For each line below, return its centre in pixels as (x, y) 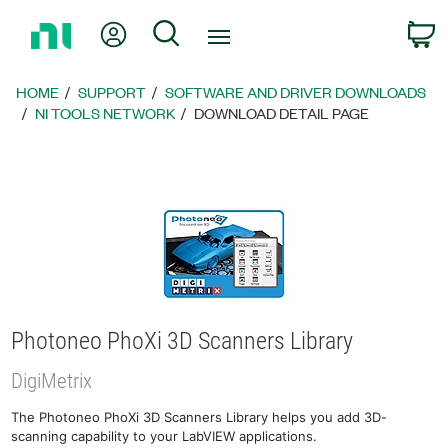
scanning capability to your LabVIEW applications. (164, 435)
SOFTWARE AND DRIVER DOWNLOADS (296, 92)
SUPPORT (112, 92)
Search (206, 30)
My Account (171, 30)
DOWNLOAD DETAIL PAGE (282, 113)
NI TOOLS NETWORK (105, 113)
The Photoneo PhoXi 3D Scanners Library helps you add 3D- (199, 416)
